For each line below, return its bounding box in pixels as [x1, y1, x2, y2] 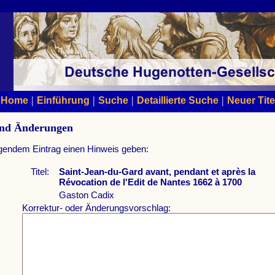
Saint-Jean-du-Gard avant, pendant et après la [59, 166, 255, 177]
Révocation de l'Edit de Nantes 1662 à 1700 [59, 176, 242, 187]
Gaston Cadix [59, 189, 114, 200]
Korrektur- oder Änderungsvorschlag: [21, 202, 171, 213]
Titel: [31, 166, 49, 177]
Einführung [37, 95, 90, 106]
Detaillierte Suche [137, 95, 219, 106]
